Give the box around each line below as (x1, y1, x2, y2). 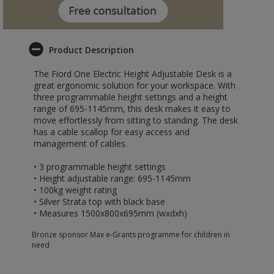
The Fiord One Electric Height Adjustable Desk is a (34, 68, 232, 80)
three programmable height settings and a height (34, 91, 228, 103)
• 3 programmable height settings (34, 161, 166, 172)
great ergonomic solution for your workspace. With (34, 80, 235, 91)
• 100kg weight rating (34, 184, 117, 196)
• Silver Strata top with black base (34, 196, 165, 207)
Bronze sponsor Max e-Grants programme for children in (32, 229, 230, 240)
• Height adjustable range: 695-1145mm (34, 172, 191, 184)
